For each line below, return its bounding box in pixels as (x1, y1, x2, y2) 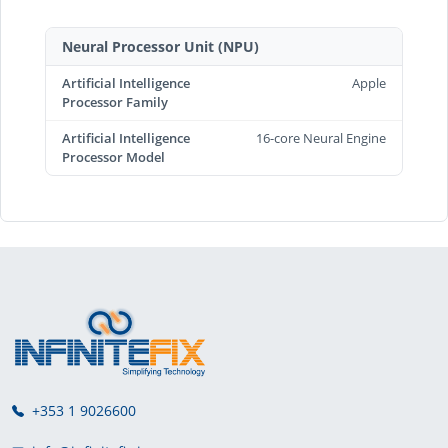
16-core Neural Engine (256, 128, 386, 147)
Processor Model (62, 147, 165, 166)
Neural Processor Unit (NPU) (62, 36, 259, 56)
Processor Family (62, 92, 168, 111)
